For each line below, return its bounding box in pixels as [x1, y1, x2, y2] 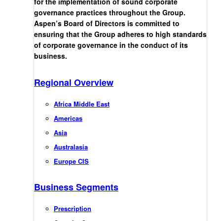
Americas [54, 113, 82, 123]
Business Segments [34, 181, 118, 194]
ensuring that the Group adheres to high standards [34, 29, 207, 39]
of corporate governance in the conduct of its [34, 40, 188, 50]
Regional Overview [34, 76, 113, 89]
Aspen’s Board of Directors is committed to [34, 18, 180, 29]
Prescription [54, 204, 91, 214]
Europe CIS [54, 156, 89, 166]
